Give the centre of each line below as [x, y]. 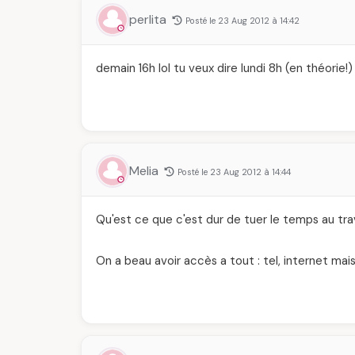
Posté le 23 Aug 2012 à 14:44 [234, 172]
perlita [149, 19]
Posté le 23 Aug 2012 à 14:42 [242, 21]
